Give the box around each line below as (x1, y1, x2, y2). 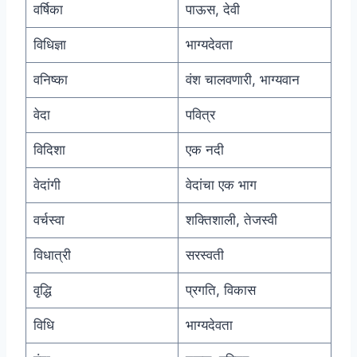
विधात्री (33, 247, 71, 264)
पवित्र (185, 107, 215, 124)
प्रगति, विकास (185, 282, 256, 299)
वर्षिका (33, 2, 63, 18)
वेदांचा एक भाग (185, 177, 257, 194)
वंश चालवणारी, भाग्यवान (185, 72, 300, 88)
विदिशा (33, 142, 65, 159)
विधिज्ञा (33, 37, 66, 53)
